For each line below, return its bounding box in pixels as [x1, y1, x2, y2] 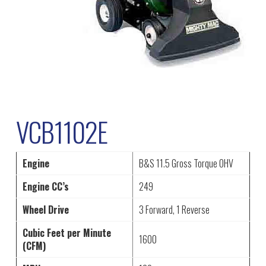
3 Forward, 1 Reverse [138, 202, 210, 217]
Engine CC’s [22, 179, 69, 194]
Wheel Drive [22, 202, 69, 217]
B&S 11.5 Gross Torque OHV [138, 156, 233, 170]
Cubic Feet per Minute [22, 225, 111, 240]
